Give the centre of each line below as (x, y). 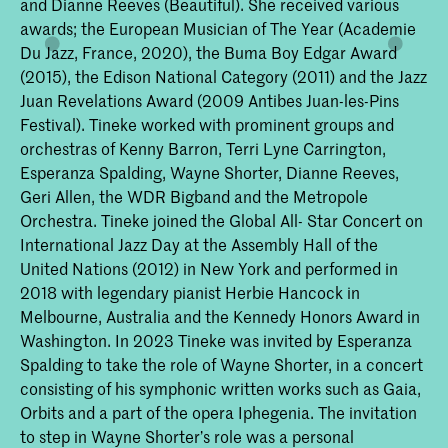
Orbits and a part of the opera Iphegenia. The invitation (218, 412)
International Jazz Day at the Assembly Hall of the (199, 244)
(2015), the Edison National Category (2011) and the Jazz (223, 76)
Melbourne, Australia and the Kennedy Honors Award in (220, 316)
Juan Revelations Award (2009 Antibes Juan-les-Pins (209, 100)
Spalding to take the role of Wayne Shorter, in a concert (221, 364)
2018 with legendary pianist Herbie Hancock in (190, 292)
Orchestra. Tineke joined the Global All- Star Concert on (221, 220)
